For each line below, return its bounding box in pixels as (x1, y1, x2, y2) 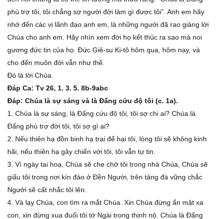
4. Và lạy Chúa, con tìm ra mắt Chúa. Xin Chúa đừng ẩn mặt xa (7, 198, 203, 206)
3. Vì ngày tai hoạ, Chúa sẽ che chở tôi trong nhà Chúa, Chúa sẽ (7, 160, 208, 168)
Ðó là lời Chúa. (7, 71, 53, 79)
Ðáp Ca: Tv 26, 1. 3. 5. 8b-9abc (7, 84, 108, 92)
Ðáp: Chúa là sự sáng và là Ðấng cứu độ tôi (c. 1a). (7, 97, 178, 105)
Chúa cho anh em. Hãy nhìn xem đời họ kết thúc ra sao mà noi (7, 33, 202, 41)
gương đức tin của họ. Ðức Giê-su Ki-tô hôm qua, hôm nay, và (7, 46, 200, 54)
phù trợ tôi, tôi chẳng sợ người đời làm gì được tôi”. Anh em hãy (7, 8, 204, 16)
